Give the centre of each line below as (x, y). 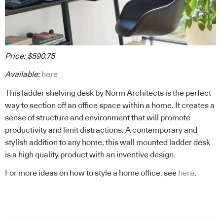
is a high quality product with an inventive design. (90, 155)
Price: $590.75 (30, 56)
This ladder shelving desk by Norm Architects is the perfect (108, 93)
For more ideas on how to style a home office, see (92, 173)
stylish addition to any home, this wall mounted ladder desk (108, 142)
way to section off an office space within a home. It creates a (110, 105)
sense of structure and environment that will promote (98, 118)
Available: (22, 75)
